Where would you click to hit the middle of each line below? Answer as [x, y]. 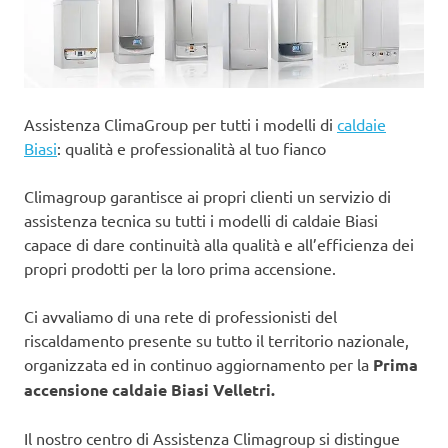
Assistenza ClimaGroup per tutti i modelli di [180, 123]
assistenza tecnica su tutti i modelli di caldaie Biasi [201, 219]
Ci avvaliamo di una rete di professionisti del [180, 315]
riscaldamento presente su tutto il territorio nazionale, [216, 339]
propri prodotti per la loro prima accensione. [180, 267]
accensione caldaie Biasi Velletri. [149, 389]
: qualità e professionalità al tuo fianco [191, 147]
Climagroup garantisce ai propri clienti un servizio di [207, 195]
